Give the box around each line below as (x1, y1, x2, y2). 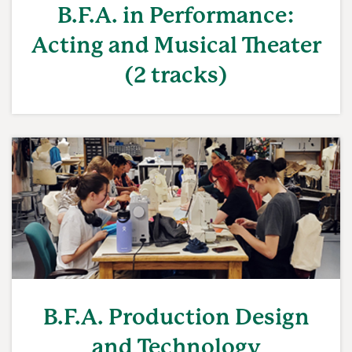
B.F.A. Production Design (42, 304, 310, 330)
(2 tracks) (125, 62, 227, 88)
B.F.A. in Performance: (57, 2, 295, 28)
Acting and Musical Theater (31, 32, 321, 58)
